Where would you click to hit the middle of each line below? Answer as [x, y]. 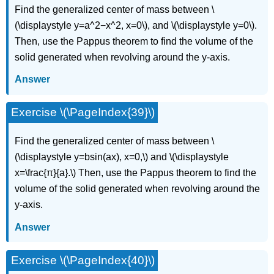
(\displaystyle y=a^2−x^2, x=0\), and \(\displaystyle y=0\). [136, 25]
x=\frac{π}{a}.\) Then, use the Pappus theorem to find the [136, 173]
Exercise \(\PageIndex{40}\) [83, 260]
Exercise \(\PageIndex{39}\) [83, 113]
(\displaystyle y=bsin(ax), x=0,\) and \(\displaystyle [122, 157]
